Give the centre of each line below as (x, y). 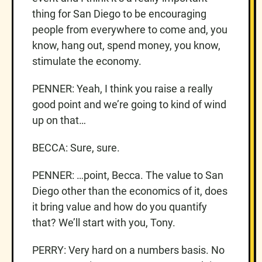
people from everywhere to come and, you (130, 29)
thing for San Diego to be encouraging (119, 13)
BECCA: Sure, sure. (76, 147)
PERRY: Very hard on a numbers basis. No (128, 250)
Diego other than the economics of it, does (130, 191)
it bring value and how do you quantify (120, 206)
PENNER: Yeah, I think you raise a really (123, 88)
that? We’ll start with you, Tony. (104, 222)
